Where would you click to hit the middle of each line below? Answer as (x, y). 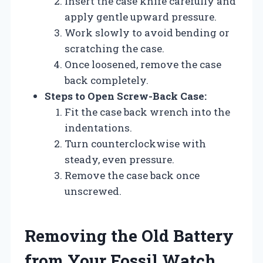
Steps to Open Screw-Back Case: (126, 96)
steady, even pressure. (119, 159)
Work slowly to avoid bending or (147, 32)
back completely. (107, 80)
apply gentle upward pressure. (141, 16)
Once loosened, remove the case (143, 64)
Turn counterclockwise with (135, 143)
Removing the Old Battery (129, 235)
